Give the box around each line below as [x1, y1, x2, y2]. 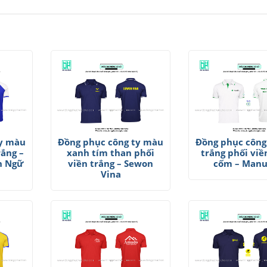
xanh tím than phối [67, 147, 155, 159]
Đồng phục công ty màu [58, 136, 164, 148]
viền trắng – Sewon [68, 157, 154, 170]
